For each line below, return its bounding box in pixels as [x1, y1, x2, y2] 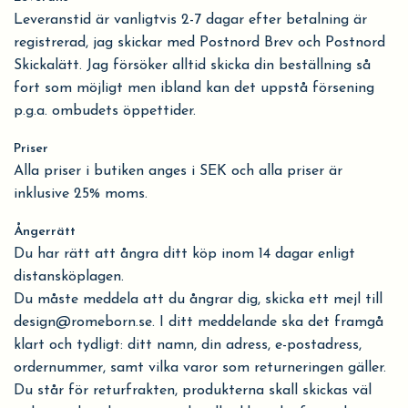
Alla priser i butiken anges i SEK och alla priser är [14, 164, 342, 178]
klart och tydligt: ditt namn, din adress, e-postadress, [14, 338, 362, 352]
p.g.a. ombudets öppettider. [14, 104, 196, 118]
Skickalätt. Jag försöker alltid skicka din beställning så [14, 58, 371, 73]
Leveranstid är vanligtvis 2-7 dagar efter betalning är [14, 13, 367, 27]
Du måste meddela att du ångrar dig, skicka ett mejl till [14, 292, 382, 307]
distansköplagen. [14, 270, 124, 284]
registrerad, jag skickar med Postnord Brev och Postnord [14, 36, 385, 50]
